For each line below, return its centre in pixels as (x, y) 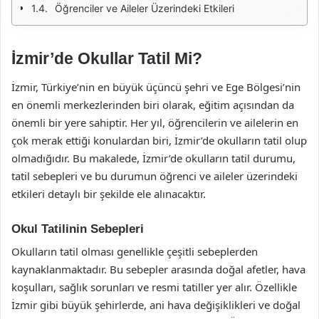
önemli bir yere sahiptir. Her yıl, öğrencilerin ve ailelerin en (155, 122)
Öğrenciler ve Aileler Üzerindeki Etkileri (145, 8)
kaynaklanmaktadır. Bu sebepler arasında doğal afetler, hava (158, 269)
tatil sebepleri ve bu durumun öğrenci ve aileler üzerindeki (155, 176)
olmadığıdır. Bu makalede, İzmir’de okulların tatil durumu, (153, 158)
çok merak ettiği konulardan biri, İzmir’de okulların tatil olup (159, 140)
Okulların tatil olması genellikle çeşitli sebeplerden (135, 251)
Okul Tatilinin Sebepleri (78, 229)
